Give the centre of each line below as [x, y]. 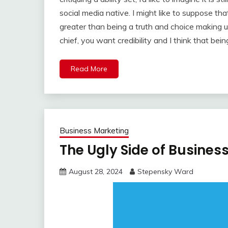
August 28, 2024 [96, 172]
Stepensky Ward [165, 172]
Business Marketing [94, 131]
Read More [89, 69]
